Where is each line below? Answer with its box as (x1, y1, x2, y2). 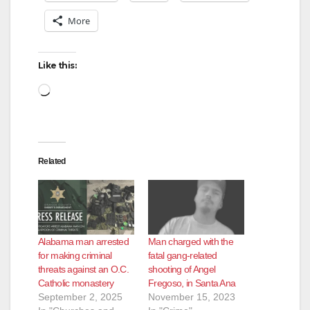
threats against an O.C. (38, 264, 129, 275)
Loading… (50, 81, 107, 95)
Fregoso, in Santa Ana (148, 277, 236, 289)
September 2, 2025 (38, 291, 122, 303)
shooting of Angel (148, 264, 216, 275)
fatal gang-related (148, 250, 217, 262)
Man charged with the (148, 236, 234, 248)
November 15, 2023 (148, 291, 235, 303)
